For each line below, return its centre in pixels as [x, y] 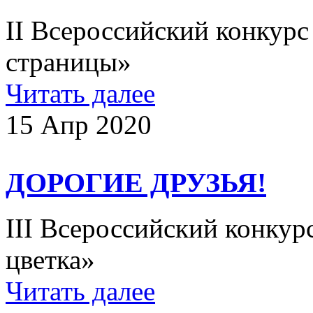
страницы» [82, 62]
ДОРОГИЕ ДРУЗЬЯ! [136, 183]
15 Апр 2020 [79, 125]
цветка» [64, 259]
